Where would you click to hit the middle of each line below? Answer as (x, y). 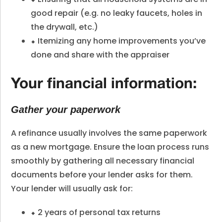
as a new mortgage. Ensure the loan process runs (110, 147)
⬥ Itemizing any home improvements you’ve (118, 41)
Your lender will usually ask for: (72, 188)
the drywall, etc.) (65, 27)
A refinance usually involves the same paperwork (109, 133)
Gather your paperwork (66, 109)
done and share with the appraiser (100, 55)
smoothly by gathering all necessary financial (103, 161)
